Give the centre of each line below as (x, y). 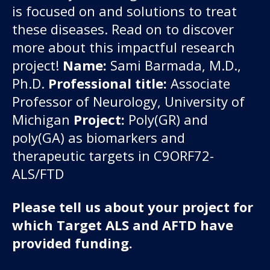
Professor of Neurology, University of (128, 101)
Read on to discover (173, 29)
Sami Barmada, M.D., (174, 65)
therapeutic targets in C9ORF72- (113, 155)
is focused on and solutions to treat (124, 11)
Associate (200, 83)
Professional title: (109, 83)
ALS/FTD (38, 173)
